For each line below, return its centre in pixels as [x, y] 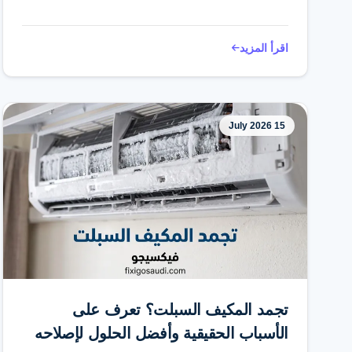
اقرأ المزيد [264, 48]
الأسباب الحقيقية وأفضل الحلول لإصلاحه [161, 333]
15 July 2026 [280, 126]
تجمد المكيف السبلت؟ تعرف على [180, 310]
